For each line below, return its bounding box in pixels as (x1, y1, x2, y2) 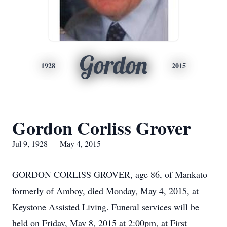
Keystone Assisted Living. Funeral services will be (12, 201, 199, 213)
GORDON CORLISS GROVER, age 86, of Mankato (12, 168, 207, 180)
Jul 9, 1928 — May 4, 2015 (12, 138, 101, 149)
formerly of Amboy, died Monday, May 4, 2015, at (12, 184, 199, 197)
